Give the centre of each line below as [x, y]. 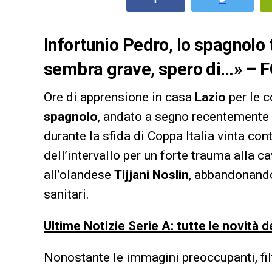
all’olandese [79, 175]
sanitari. [66, 194]
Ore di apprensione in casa [119, 97]
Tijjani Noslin [151, 175]
